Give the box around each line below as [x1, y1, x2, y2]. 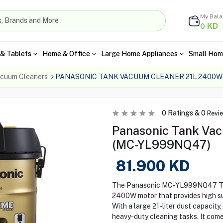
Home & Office [42, 49, 90, 58]
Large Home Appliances [101, 49, 178, 58]
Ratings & [166, 109, 201, 117]
